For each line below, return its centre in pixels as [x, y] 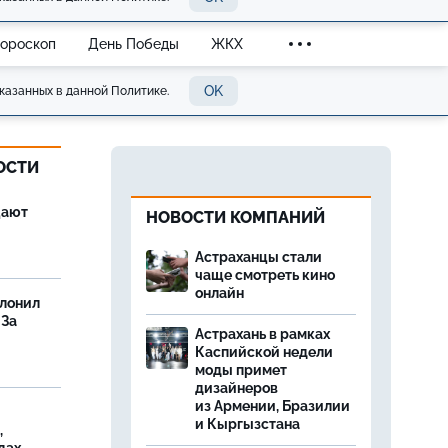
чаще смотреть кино [265, 275]
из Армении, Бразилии [272, 406]
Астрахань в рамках [262, 334]
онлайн [219, 293]
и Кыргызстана [247, 424]
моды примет [241, 370]
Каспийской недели [264, 352]
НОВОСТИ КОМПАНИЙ [235, 217]
